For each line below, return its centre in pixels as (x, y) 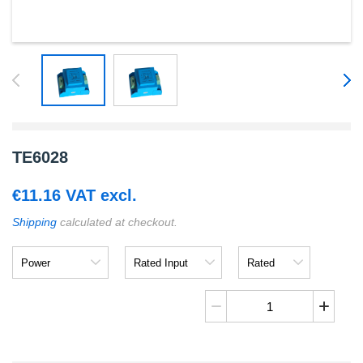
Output (256, 265)
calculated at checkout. (117, 222)
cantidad (227, 325)
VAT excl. (99, 195)
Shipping (34, 222)
